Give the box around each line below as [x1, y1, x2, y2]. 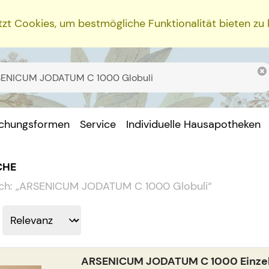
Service [80, 117, 116, 132]
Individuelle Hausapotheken [126, 117, 261, 132]
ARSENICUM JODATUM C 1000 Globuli [19, 178, 208, 193]
